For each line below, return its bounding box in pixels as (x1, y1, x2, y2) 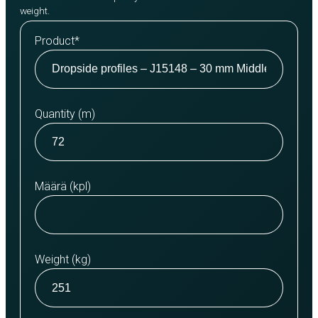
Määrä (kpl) (35, 180, 91, 194)
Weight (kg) (35, 253, 91, 267)
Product (35, 33, 75, 48)
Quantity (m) (35, 106, 95, 121)
